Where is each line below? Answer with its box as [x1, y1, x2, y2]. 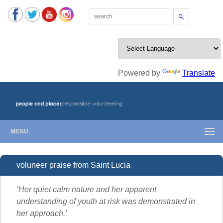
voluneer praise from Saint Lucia [16, 161, 130, 170]
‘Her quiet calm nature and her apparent [16, 185, 156, 194]
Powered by [118, 68, 163, 77]
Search [169, 6, 194, 15]
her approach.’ [16, 209, 67, 218]
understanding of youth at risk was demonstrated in [16, 197, 195, 206]
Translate [182, 68, 216, 77]
